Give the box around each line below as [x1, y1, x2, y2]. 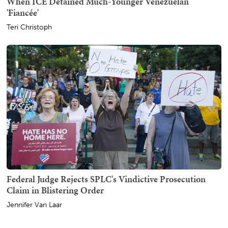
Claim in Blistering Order [7, 184, 104, 197]
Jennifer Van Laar [7, 201, 62, 210]
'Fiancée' [7, 6, 39, 19]
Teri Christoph [7, 23, 52, 32]
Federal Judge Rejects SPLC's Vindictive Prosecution [7, 173, 206, 186]
